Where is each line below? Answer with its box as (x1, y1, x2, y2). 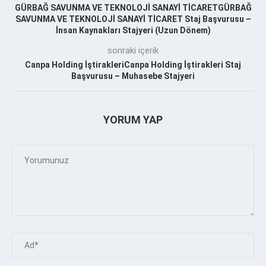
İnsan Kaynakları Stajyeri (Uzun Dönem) (55, 25, 211, 35)
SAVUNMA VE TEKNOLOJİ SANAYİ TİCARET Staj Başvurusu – (15, 14, 251, 24)
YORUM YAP (103, 113, 163, 126)
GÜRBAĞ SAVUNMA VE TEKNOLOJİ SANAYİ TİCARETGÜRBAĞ (14, 2, 252, 12)
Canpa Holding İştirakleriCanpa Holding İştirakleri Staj (25, 59, 241, 69)
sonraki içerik (107, 45, 159, 56)
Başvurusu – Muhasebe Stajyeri (71, 71, 195, 81)
